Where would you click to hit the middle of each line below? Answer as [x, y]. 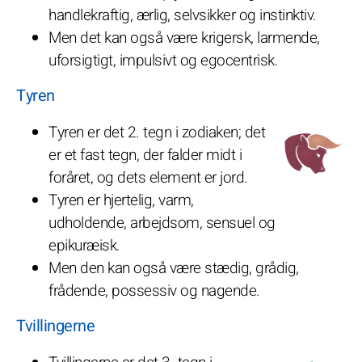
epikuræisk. [84, 245]
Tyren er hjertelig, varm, [121, 200]
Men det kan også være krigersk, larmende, [184, 38]
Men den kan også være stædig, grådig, [174, 268]
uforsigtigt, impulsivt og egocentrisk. [163, 60]
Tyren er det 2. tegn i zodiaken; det [157, 132]
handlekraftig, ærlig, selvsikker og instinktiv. [183, 15]
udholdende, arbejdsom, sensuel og [162, 223]
